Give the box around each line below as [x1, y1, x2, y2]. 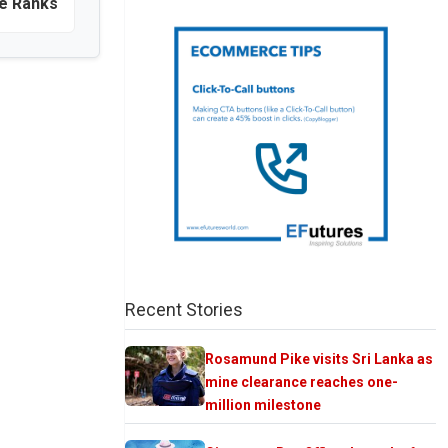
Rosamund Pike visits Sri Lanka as [205, 350, 433, 367]
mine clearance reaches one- [205, 373, 398, 390]
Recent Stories [125, 298, 243, 320]
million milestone [205, 396, 321, 413]
